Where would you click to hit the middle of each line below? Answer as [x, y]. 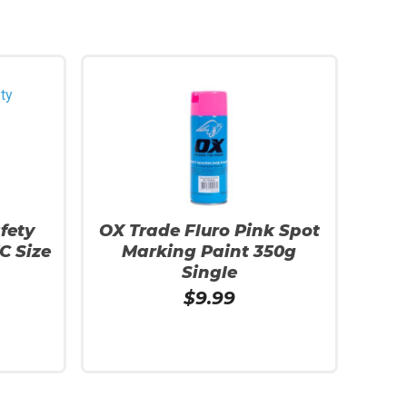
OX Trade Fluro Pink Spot [209, 231]
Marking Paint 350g [209, 252]
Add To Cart [129, 397]
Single [209, 273]
